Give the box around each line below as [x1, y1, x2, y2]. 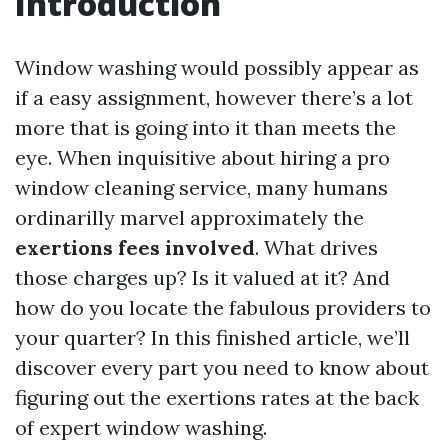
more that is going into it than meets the [15, 115, 396, 140]
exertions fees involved [15, 235, 255, 260]
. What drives [255, 235, 378, 260]
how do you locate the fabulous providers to [15, 295, 431, 320]
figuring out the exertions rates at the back [15, 385, 419, 410]
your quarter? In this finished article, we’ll [15, 325, 410, 350]
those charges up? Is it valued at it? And [15, 265, 390, 290]
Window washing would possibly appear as [15, 55, 419, 80]
